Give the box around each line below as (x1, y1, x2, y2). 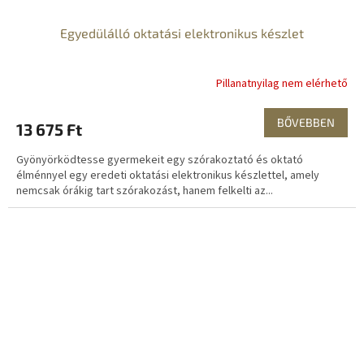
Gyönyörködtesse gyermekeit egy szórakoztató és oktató (16, 151, 303, 168)
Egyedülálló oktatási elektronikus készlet (60, 24, 304, 41)
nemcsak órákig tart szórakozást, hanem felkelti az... (16, 182, 273, 199)
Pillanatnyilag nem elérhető (216, 76, 348, 93)
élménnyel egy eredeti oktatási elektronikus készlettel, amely (16, 167, 319, 184)
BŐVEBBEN (277, 115, 335, 129)
